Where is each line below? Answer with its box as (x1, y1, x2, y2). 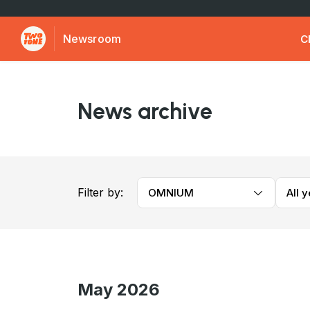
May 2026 (77, 280, 160, 300)
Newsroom (63, 32, 121, 46)
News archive (77, 98, 212, 125)
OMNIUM (148, 186, 194, 199)
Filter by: (77, 185, 123, 199)
